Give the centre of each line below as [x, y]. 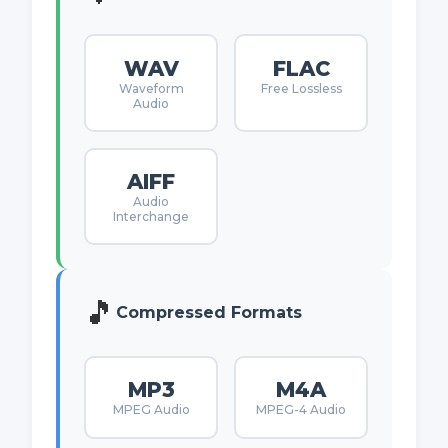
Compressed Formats [209, 313]
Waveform [151, 88]
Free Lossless [301, 88]
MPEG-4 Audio [301, 410]
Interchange [151, 216]
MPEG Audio [151, 410]
